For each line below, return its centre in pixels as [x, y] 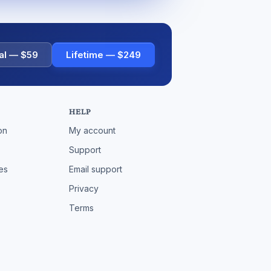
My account [93, 130]
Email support [96, 169]
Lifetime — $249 [103, 54]
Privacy [84, 188]
